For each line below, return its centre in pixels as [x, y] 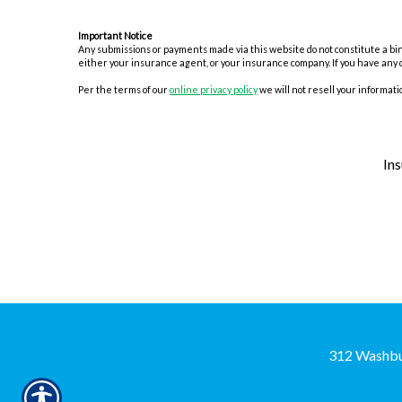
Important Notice [115, 36]
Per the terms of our [124, 90]
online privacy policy [214, 90]
